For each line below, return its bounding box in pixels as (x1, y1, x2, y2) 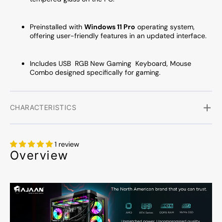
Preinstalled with (30, 22, 84, 32)
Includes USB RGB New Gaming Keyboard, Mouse (30, 59, 191, 68)
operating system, (135, 22, 195, 32)
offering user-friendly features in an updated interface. (30, 31, 207, 41)
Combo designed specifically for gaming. (30, 68, 161, 77)
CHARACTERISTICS (10, 103, 76, 112)
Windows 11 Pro (84, 22, 135, 32)
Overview (10, 148, 69, 163)
